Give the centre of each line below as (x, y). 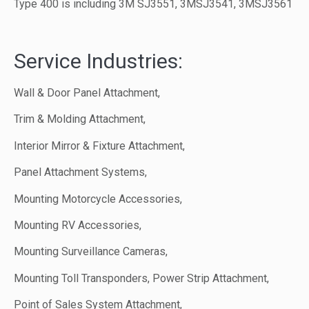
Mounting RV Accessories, (78, 225)
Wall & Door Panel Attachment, (87, 92)
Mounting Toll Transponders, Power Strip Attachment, (141, 278)
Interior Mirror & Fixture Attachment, (99, 146)
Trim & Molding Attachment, (80, 119)
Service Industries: (98, 61)
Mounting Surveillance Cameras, (91, 252)
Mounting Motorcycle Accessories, (98, 199)
